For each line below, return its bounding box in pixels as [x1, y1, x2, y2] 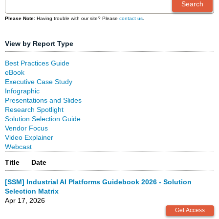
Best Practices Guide [5, 59, 69, 67]
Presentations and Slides [5, 96, 82, 104]
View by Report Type [5, 40, 73, 47]
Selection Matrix [5, 187, 59, 195]
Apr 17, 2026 [5, 197, 45, 204]
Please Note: [5, 16, 35, 21]
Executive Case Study [5, 78, 72, 86]
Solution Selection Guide [5, 115, 81, 123]
